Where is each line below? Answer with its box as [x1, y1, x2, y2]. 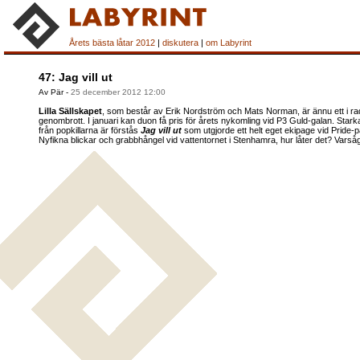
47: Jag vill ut [39, 71, 112, 84]
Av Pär [39, 88, 66, 96]
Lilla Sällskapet [39, 106, 102, 116]
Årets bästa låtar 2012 [69, 38, 155, 47]
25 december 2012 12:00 [71, 88, 166, 96]
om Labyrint [206, 38, 252, 47]
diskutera [162, 38, 198, 47]
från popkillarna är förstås [39, 125, 141, 135]
